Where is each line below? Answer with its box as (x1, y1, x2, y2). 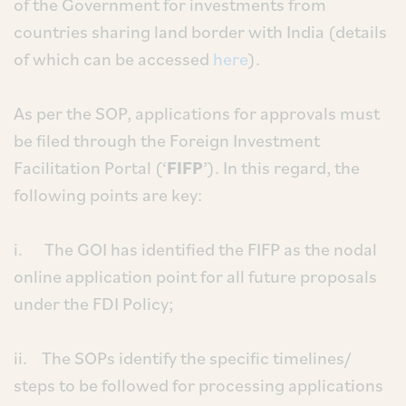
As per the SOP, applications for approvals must (14, 101, 380, 125)
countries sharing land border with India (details (14, 20, 387, 43)
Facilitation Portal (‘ (14, 156, 167, 179)
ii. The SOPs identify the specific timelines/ (14, 346, 351, 370)
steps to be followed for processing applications (14, 373, 383, 397)
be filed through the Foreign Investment (14, 129, 320, 152)
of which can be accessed (14, 47, 213, 71)
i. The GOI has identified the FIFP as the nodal (14, 237, 377, 261)
